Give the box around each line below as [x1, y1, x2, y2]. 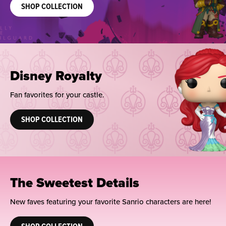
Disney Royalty [10, 68, 102, 85]
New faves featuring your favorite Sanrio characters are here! [10, 197, 211, 206]
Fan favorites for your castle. [10, 90, 104, 100]
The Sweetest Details [10, 175, 139, 191]
